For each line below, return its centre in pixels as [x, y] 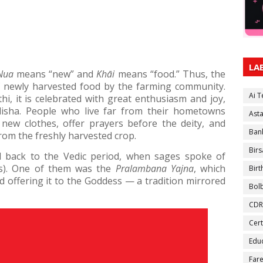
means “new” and [55, 74]
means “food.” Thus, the [170, 74]
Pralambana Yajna [154, 168]
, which [210, 168]
